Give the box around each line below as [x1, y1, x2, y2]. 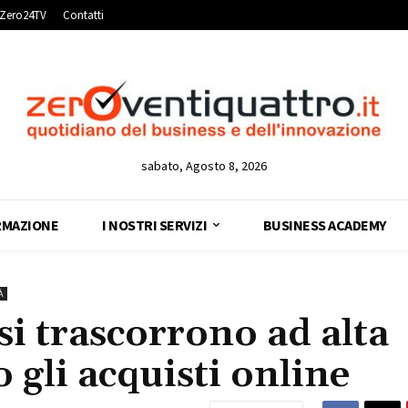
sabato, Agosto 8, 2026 [140, 157, 267, 174]
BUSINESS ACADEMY [262, 215, 386, 234]
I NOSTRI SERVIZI [102, 215, 208, 234]
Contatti [63, 7, 104, 24]
